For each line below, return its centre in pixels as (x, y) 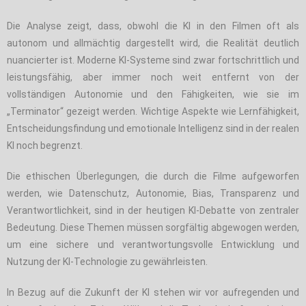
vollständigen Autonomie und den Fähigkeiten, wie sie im (153, 94)
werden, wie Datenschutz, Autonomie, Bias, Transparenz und (153, 193)
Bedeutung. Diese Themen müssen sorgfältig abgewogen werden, (153, 227)
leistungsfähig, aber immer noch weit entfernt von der (153, 77)
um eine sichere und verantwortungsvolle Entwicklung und (153, 244)
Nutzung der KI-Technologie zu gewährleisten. (107, 261)
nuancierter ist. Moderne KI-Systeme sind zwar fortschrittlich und (153, 60)
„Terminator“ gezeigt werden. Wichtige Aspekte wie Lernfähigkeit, (153, 111)
